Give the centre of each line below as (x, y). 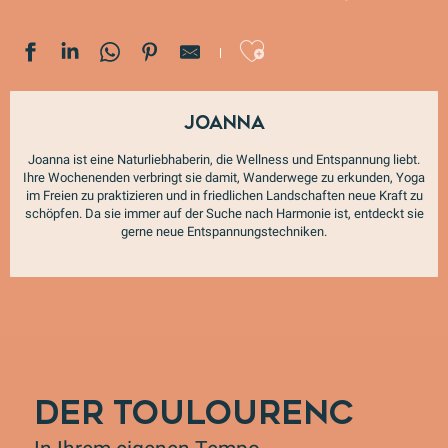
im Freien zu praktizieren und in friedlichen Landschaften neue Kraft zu (224, 195)
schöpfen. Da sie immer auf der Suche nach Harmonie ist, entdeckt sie (224, 213)
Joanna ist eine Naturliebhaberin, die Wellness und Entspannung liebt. (224, 159)
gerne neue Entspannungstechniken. (224, 231)
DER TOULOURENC (194, 413)
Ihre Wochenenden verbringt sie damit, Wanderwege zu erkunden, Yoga (224, 177)
